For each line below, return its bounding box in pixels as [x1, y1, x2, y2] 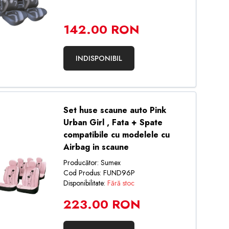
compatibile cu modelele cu [63, 129, 170, 141]
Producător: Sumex [63, 157, 121, 168]
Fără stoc [107, 178, 134, 188]
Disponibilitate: [63, 178, 107, 188]
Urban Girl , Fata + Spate [63, 117, 163, 128]
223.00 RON [63, 195, 141, 213]
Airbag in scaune [63, 141, 129, 153]
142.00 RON [63, 20, 140, 38]
